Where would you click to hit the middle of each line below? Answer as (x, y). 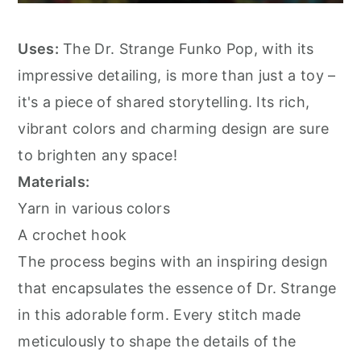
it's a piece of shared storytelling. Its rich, (164, 102)
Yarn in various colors (94, 209)
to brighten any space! (98, 156)
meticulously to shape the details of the (157, 342)
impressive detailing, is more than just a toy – (177, 76)
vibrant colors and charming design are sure (174, 129)
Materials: (54, 182)
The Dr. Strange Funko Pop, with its (186, 49)
